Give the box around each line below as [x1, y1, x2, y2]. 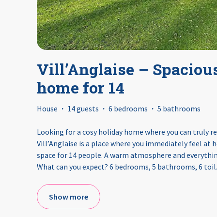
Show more [49, 192, 88, 202]
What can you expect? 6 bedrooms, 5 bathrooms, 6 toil [37, 162, 216, 172]
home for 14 [37, 77, 124, 98]
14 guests [67, 104, 99, 114]
